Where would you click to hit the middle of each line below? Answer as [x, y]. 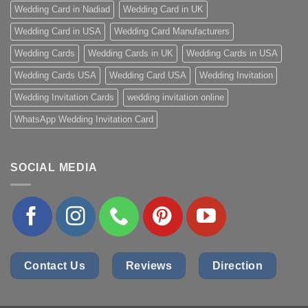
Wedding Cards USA [55, 76]
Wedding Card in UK [163, 10]
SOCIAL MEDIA [54, 168]
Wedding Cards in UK [131, 54]
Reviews [149, 265]
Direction [238, 265]
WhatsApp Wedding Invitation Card [84, 120]
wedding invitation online [176, 98]
